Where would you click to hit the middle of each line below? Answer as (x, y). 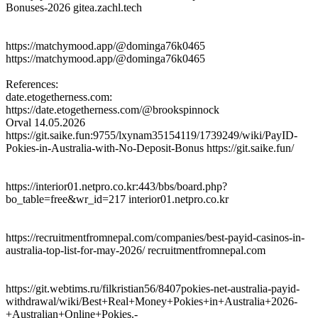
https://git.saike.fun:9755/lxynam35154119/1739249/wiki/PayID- (152, 135)
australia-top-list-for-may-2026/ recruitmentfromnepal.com (136, 250)
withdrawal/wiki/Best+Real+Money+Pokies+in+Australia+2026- (152, 301)
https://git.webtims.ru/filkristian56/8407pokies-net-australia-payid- (153, 288)
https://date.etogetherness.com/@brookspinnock (113, 109)
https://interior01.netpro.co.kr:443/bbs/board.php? (116, 186)
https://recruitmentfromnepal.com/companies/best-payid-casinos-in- (155, 237)
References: (32, 84)
